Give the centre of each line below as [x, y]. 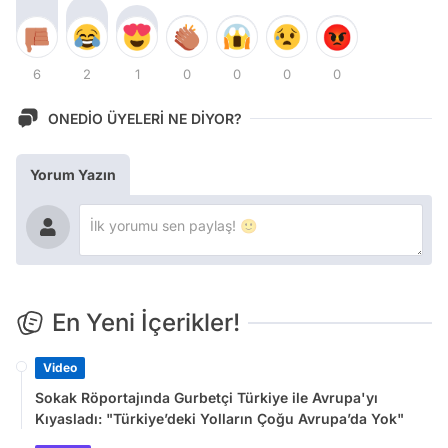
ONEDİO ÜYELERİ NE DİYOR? [145, 118]
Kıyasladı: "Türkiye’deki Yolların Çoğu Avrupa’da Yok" [219, 419]
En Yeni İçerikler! [146, 323]
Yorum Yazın [73, 175]
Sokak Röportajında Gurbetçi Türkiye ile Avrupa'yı [206, 398]
